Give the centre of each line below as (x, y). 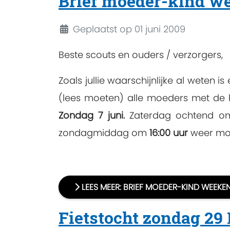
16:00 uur (169, 132)
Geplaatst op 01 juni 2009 (129, 29)
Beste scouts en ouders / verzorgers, (141, 54)
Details (73, 28)
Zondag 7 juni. (94, 115)
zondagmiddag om (104, 132)
